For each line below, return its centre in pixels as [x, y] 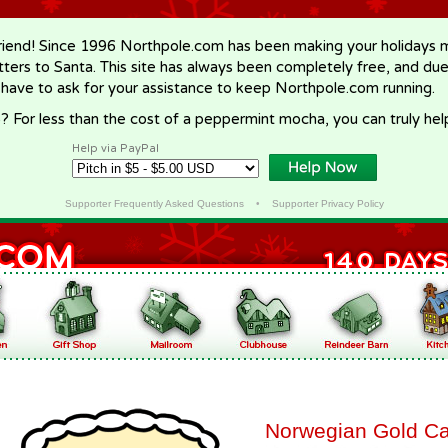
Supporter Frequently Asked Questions [154, 203]
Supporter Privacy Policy [327, 203]
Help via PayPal [115, 148]
